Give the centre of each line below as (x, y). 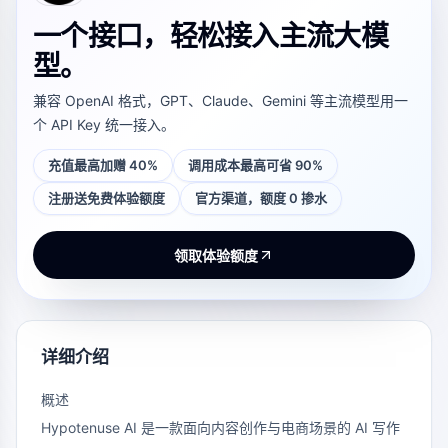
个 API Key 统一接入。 (104, 125)
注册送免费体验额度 (106, 198)
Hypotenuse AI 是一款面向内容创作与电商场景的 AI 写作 (220, 428)
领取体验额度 (216, 255)
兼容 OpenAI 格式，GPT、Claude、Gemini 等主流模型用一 (220, 101)
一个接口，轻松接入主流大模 (210, 36)
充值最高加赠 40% (103, 165)
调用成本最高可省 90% (255, 165)
